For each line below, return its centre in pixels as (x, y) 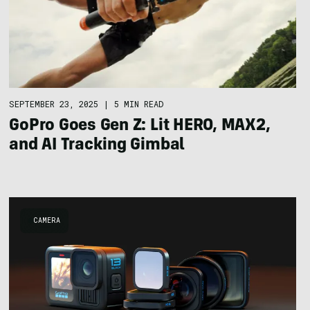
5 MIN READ (139, 103)
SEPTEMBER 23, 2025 (54, 103)
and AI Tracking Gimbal (97, 146)
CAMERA (47, 220)
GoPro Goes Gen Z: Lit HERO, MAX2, (140, 126)
